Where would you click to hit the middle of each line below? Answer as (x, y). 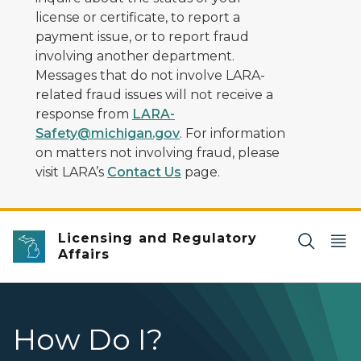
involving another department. (135, 56)
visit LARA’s (71, 172)
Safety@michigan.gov (108, 133)
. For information (232, 133)
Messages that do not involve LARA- (150, 75)
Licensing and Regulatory (158, 238)
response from (84, 114)
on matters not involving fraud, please (158, 153)
